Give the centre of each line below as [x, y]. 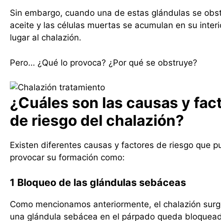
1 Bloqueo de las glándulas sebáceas [98, 182]
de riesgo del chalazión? [97, 120]
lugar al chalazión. [46, 37]
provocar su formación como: [67, 157]
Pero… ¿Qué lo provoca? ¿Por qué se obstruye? [104, 62]
